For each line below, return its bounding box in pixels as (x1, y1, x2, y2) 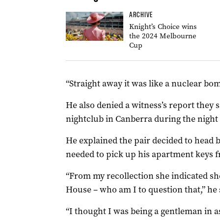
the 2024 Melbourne (129, 31, 196, 41)
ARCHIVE (129, 10, 153, 19)
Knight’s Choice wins (129, 22, 197, 31)
